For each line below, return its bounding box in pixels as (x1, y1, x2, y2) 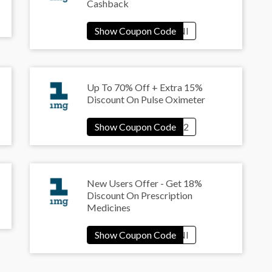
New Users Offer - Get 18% (87, 177, 202, 189)
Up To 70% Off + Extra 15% (87, 81, 203, 93)
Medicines (87, 202, 131, 214)
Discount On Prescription (87, 189, 192, 202)
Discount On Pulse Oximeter (87, 93, 205, 106)
